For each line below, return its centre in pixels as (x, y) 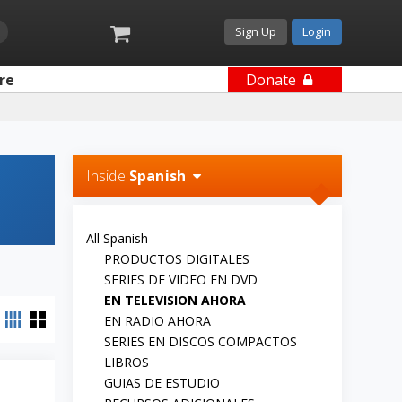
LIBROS (126, 362)
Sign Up (255, 31)
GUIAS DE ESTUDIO (162, 383)
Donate (271, 80)
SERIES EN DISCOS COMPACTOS (200, 341)
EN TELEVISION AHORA (175, 300)
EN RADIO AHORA (157, 321)
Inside (107, 176)
